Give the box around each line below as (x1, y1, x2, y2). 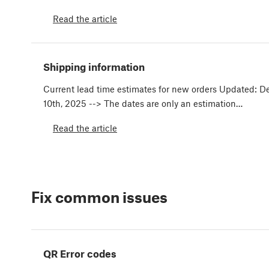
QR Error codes (43, 247, 116, 260)
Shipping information (43, 60, 145, 73)
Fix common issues (31, 187, 168, 206)
